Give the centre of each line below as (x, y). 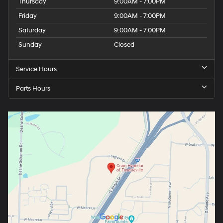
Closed (124, 45)
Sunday (30, 45)
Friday (28, 16)
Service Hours (36, 69)
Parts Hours (33, 89)
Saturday (32, 31)
